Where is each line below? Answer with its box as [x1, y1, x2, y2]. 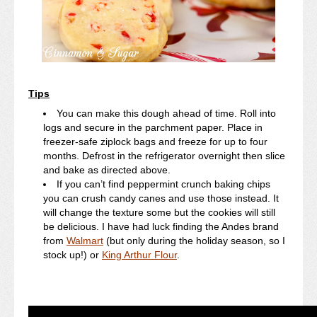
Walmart [67, 234, 103, 246]
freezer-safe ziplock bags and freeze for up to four [43, 135, 267, 147]
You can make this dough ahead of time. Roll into [57, 107, 276, 119]
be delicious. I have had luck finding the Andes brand [43, 220, 279, 232]
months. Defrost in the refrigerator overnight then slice [43, 149, 285, 161]
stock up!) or [43, 248, 102, 260]
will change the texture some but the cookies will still [43, 206, 275, 218]
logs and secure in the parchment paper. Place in [43, 121, 263, 133]
